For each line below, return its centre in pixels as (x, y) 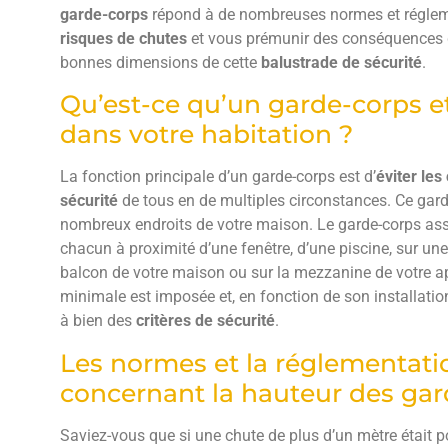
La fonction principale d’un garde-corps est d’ (218, 177)
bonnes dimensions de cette (160, 62)
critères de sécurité (205, 321)
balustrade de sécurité (341, 62)
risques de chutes (125, 38)
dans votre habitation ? (206, 134)
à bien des (98, 321)
